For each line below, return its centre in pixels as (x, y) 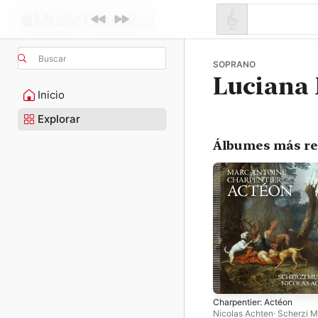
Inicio (51, 95)
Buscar (52, 58)
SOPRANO (234, 64)
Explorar (59, 119)
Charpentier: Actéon (253, 302)
